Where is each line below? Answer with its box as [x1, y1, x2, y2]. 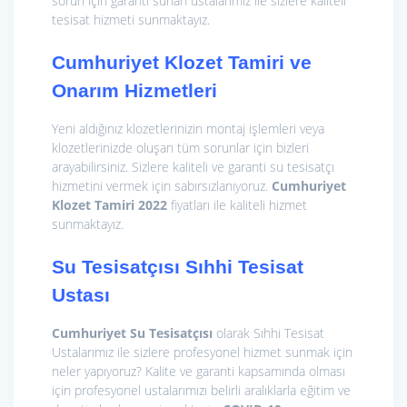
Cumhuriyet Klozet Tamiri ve [52, 51, 312, 73]
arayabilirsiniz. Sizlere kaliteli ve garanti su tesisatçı [52, 157, 334, 175]
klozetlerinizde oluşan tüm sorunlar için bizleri [52, 138, 309, 156]
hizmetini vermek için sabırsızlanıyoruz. [52, 176, 272, 194]
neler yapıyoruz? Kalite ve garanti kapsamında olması [52, 362, 345, 380]
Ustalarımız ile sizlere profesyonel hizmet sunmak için [52, 342, 352, 361]
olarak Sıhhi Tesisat [213, 323, 324, 342]
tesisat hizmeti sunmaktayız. [52, 10, 210, 28]
